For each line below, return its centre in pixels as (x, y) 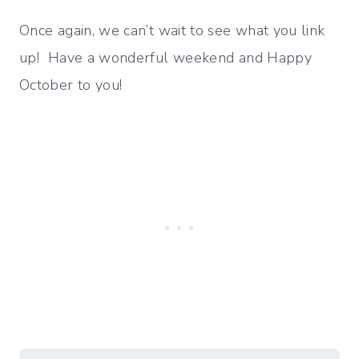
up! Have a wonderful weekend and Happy (166, 57)
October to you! (71, 85)
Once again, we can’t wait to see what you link (172, 30)
